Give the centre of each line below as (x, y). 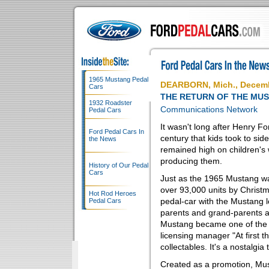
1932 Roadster (110, 103)
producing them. (191, 161)
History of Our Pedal (119, 165)
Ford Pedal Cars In (116, 131)
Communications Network (209, 109)
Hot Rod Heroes (113, 193)
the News (103, 139)
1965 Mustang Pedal (119, 79)
